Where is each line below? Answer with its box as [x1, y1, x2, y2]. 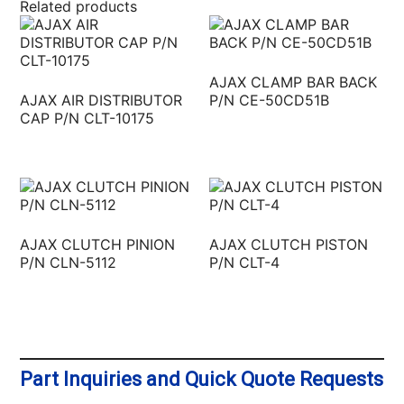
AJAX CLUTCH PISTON [209, 234, 369, 253]
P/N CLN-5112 [20, 252, 117, 271]
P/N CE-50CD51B [209, 90, 330, 109]
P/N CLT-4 [209, 252, 280, 271]
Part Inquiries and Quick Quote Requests [20, 367, 384, 390]
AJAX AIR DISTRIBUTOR [20, 90, 183, 109]
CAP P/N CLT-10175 [20, 108, 155, 127]
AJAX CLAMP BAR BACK [209, 72, 378, 91]
